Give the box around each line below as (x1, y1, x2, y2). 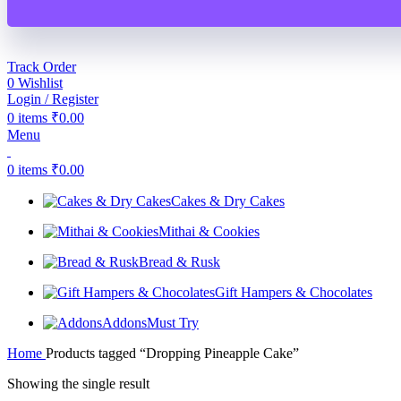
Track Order (7, 58, 76, 74)
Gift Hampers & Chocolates (215, 284, 372, 300)
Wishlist (18, 74, 63, 90)
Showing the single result (7, 375, 149, 391)
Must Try (147, 314, 199, 330)
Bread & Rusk (139, 253, 220, 269)
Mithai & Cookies (158, 223, 260, 239)
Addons (102, 314, 147, 330)
